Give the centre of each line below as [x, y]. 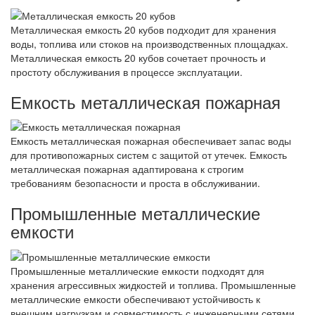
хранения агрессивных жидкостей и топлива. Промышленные [153, 284]
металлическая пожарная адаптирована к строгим [127, 169]
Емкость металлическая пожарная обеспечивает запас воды [151, 141]
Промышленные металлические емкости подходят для [137, 270]
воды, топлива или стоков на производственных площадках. [149, 44]
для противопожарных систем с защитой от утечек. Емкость [149, 155]
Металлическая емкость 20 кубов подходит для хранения [143, 30]
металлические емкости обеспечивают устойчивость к [135, 298]
